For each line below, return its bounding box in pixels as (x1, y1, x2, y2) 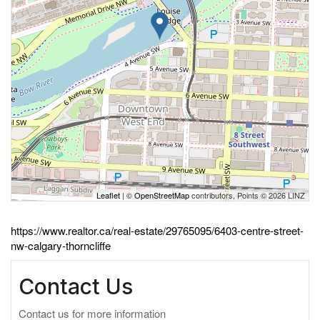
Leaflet (96, 189, 120, 201)
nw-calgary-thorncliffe (11, 238, 111, 253)
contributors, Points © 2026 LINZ (189, 189, 305, 201)
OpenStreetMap (134, 189, 189, 201)
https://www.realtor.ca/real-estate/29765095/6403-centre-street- (11, 223, 304, 238)
